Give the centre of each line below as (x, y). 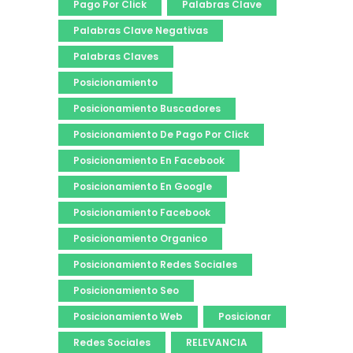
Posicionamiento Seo (126, 290)
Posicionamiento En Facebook (149, 160)
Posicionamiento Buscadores (147, 108)
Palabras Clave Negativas (141, 30)
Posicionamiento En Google (143, 186)
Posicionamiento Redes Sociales (155, 264)
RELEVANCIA (217, 342)
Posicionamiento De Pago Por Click (161, 134)
